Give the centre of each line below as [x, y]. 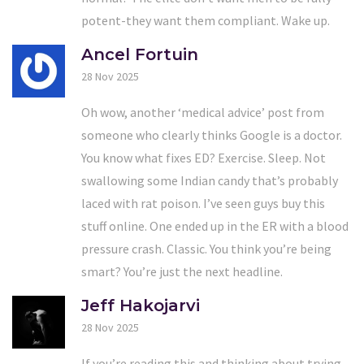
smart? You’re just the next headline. [182, 271]
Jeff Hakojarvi [141, 305]
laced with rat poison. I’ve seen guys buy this [203, 203]
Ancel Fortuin [140, 54]
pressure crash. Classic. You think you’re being [206, 248]
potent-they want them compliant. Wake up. [206, 20]
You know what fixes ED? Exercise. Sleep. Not [204, 157]
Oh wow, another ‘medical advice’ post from [203, 112]
